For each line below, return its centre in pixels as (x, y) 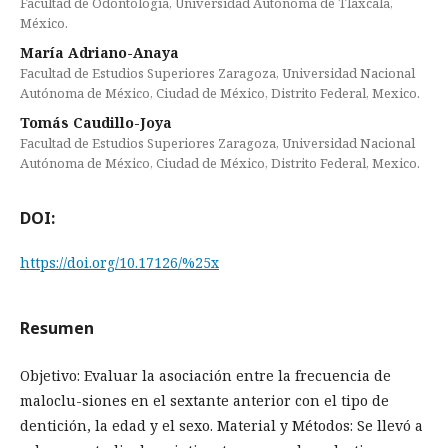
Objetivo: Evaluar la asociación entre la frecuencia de (205, 375)
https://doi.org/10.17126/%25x (119, 262)
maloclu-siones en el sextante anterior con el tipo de (204, 400)
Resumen (57, 328)
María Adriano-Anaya (99, 52)
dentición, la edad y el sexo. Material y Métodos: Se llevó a (221, 425)
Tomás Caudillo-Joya (96, 122)
